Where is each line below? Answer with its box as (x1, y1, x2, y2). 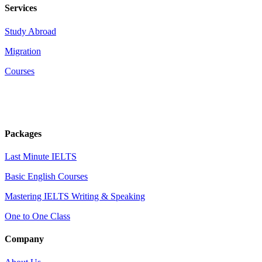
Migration (5, 46, 41, 56)
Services (5, 3, 37, 13)
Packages (5, 128, 42, 139)
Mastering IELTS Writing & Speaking (5, 191, 145, 202)
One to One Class (5, 211, 70, 222)
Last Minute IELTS (5, 151, 77, 162)
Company (5, 234, 44, 244)
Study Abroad (5, 26, 56, 36)
